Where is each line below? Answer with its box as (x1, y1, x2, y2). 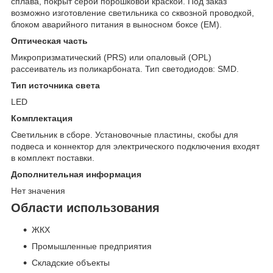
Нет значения (11, 186, 65, 196)
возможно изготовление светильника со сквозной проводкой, (11, 8, 254, 18)
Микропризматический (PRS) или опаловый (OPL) (11, 52, 211, 63)
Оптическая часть (11, 36, 88, 46)
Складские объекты (32, 258, 110, 268)
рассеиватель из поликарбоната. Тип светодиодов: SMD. (11, 64, 239, 74)
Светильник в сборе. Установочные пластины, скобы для (11, 130, 238, 140)
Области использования (11, 201, 160, 215)
